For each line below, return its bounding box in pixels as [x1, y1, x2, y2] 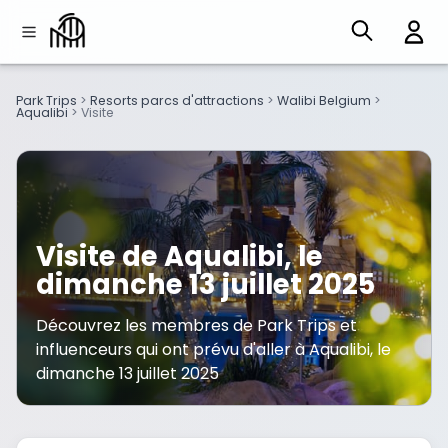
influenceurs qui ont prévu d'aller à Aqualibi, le [36, 338, 392, 362]
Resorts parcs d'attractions [90, 92, 264, 110]
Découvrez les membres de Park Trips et [36, 314, 358, 338]
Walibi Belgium [277, 92, 371, 110]
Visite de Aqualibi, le [36, 236, 324, 276]
